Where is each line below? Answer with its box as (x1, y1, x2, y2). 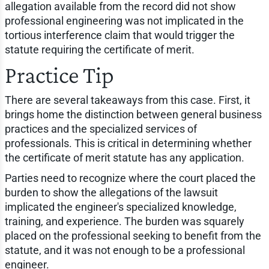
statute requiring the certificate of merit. (4, 43, 195, 56)
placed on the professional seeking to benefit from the (4, 229, 261, 243)
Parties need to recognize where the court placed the (4, 172, 256, 185)
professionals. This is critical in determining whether (4, 137, 252, 150)
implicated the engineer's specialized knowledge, (4, 201, 237, 214)
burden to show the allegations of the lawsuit (4, 186, 218, 199)
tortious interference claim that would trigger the (4, 29, 235, 42)
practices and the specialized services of (4, 122, 197, 136)
